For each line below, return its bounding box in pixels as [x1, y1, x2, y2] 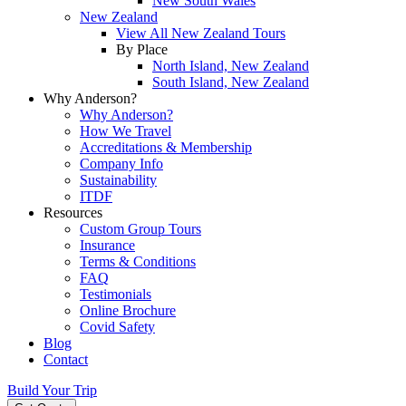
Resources [43, 205, 102, 220]
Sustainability [80, 172, 157, 188]
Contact [43, 352, 88, 367]
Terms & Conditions [80, 254, 196, 269]
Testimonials [80, 286, 151, 302]
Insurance [80, 237, 135, 253]
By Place [116, 42, 168, 57]
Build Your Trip [7, 382, 97, 398]
